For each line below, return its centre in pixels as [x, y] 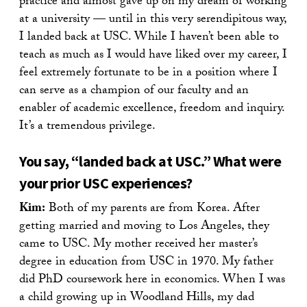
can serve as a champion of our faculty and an [134, 91]
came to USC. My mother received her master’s [138, 245]
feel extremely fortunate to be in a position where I [148, 73]
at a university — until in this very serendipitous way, [153, 20]
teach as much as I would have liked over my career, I [153, 56]
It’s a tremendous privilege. [87, 127]
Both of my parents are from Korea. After [152, 209]
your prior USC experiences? [106, 183]
